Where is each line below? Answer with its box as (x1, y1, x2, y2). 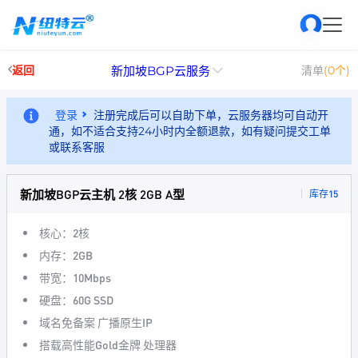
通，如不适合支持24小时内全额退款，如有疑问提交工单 (49, 124, 331, 138)
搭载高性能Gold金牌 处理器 (39, 337, 177, 352)
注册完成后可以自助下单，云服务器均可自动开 (93, 108, 328, 122)
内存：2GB (39, 248, 93, 262)
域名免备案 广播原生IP (39, 315, 153, 329)
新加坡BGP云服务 (111, 62, 210, 78)
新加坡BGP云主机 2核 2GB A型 (20, 186, 185, 202)
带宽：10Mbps (39, 270, 111, 284)
